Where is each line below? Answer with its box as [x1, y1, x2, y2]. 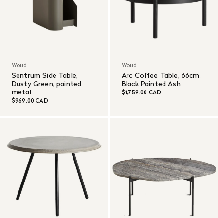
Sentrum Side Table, [12, 71, 78, 81]
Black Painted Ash [122, 79, 181, 89]
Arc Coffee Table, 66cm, [122, 71, 201, 81]
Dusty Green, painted [12, 79, 82, 89]
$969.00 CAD [12, 97, 48, 105]
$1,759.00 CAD [122, 89, 162, 97]
